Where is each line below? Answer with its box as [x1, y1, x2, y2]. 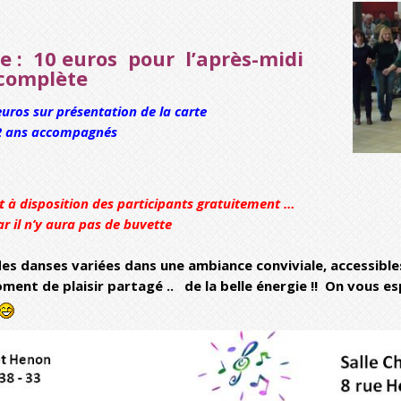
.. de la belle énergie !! [166, 277, 325, 295]
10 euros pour [33, 45, 185, 73]
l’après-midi [185, 45, 309, 73]
